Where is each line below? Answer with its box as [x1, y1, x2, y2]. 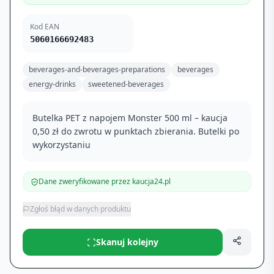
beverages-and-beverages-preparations [29, 64, 165, 75]
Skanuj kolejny [96, 236, 158, 248]
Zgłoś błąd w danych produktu [30, 204, 131, 214]
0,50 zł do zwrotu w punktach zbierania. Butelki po [32, 125, 239, 137]
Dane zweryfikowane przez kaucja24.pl [39, 176, 171, 187]
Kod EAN [30, 21, 59, 32]
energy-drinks [29, 79, 76, 89]
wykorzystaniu [32, 139, 91, 150]
